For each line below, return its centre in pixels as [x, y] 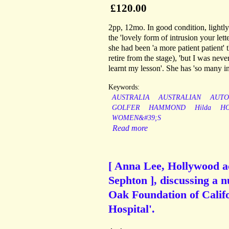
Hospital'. [132, 209]
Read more [130, 128]
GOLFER [126, 108]
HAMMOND [167, 108]
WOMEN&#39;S [136, 118]
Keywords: [124, 87]
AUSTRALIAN [180, 98]
